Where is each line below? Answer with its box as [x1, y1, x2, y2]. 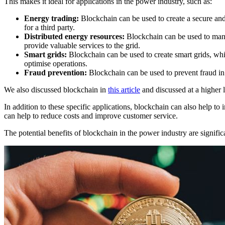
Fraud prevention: [24, 68, 87, 77]
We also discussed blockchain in [4, 85, 108, 94]
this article [108, 85, 140, 94]
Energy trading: [24, 14, 79, 23]
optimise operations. [24, 59, 87, 68]
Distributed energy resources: [24, 32, 125, 41]
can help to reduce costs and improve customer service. [4, 111, 178, 121]
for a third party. [24, 23, 75, 32]
